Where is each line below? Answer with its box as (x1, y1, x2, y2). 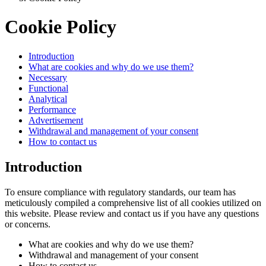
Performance (28, 104, 76, 115)
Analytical (28, 93, 67, 104)
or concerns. (5, 218, 50, 229)
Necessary (28, 72, 67, 83)
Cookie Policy (5, 16, 116, 38)
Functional (28, 83, 68, 93)
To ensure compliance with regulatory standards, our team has (5, 186, 236, 197)
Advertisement (28, 115, 83, 125)
